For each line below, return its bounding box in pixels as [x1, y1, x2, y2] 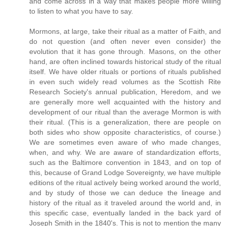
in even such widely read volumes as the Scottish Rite [29, 78, 221, 86]
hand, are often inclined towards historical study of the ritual [29, 58, 221, 66]
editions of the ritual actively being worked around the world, [29, 179, 221, 187]
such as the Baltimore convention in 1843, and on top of [29, 158, 221, 167]
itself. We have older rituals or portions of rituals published [29, 68, 221, 76]
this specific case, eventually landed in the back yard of [29, 209, 221, 217]
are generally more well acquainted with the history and [29, 98, 221, 106]
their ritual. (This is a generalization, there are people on [29, 118, 221, 127]
